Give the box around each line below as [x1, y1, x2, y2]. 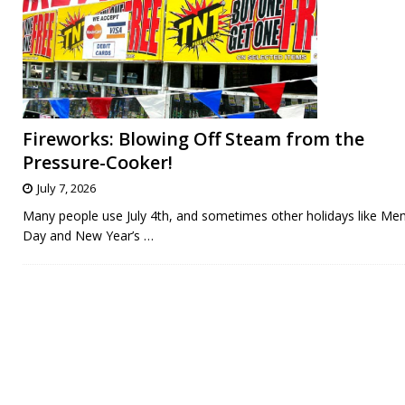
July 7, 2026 [37, 179, 96, 196]
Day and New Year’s [23, 226, 144, 244]
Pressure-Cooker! [23, 149, 173, 174]
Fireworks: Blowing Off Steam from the [23, 126, 364, 151]
